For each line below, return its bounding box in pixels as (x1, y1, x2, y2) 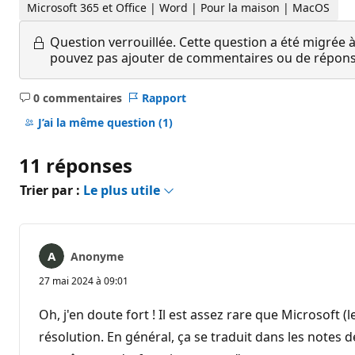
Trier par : (20, 181, 83, 199)
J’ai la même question (37, 115, 158, 131)
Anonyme (71, 248, 124, 264)
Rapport (141, 90, 186, 105)
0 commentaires (32, 90, 122, 105)
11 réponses (19, 151, 132, 178)
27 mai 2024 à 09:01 (39, 273, 128, 288)
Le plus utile (83, 181, 163, 199)
